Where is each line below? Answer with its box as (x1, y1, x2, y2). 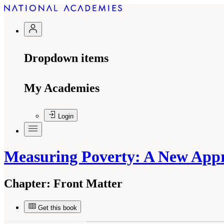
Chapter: (4, 176, 50, 190)
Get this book (38, 203, 77, 211)
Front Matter (50, 176, 122, 190)
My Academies (24, 81, 99, 94)
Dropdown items (24, 51, 108, 64)
